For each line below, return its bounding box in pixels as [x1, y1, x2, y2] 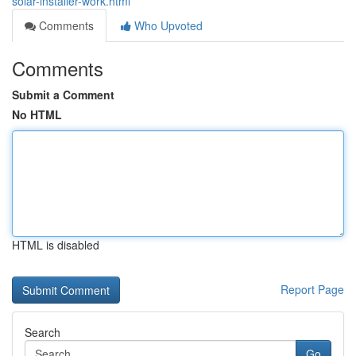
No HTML [12, 106, 62, 122]
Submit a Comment [12, 87, 114, 103]
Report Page [281, 281, 344, 297]
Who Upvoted [131, 17, 203, 33]
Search [25, 324, 60, 340]
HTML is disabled [12, 237, 99, 253]
